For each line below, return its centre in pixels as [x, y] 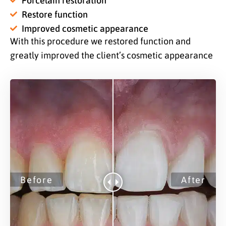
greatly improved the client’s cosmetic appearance [111, 54]
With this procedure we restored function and [100, 40]
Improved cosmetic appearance [85, 28]
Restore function [54, 14]
